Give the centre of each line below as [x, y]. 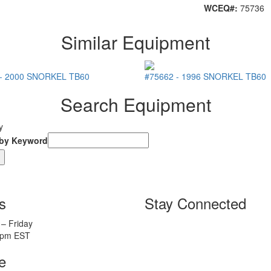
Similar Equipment [135, 42]
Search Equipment [135, 105]
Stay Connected [195, 203]
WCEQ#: [222, 8]
